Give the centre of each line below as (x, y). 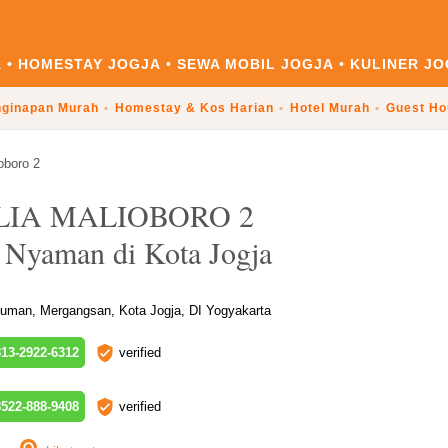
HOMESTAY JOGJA (89, 64)
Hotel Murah (330, 108)
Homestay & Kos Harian (194, 108)
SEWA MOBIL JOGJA (255, 64)
